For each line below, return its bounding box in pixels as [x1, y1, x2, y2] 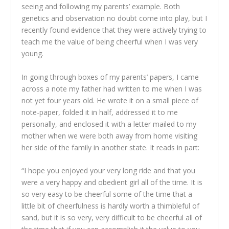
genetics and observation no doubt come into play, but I [21, 13, 208, 24]
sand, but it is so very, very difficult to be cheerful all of [21, 212, 202, 222]
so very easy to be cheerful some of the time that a [21, 189, 193, 199]
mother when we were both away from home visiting [21, 130, 198, 141]
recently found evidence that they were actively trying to [21, 25, 207, 35]
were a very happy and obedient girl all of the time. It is [21, 177, 203, 187]
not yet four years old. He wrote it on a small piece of [21, 95, 199, 105]
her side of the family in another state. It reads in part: [21, 142, 200, 152]
